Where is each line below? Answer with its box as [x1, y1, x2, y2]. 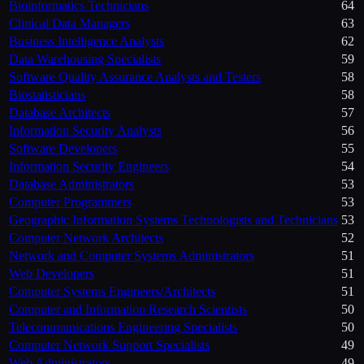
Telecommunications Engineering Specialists [9, 320, 237, 335]
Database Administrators [9, 177, 134, 192]
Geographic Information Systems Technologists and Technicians [9, 213, 338, 227]
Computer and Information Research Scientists [9, 302, 247, 317]
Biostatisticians [9, 88, 85, 102]
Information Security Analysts [9, 123, 162, 138]
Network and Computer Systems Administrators [9, 249, 254, 263]
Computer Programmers [9, 195, 132, 210]
